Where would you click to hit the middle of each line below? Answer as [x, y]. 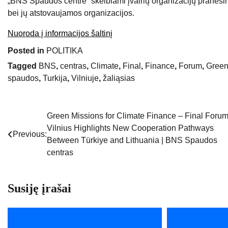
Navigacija [35, 119]
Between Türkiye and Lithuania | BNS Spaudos [132, 140]
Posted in [27, 51]
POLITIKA [65, 51]
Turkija [55, 78]
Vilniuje [85, 78]
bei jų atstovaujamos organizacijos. [71, 13]
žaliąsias [119, 78]
